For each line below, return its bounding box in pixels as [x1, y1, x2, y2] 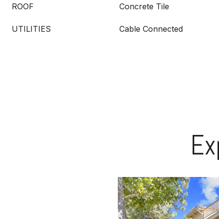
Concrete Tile [119, 1, 169, 11]
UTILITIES [12, 24, 51, 34]
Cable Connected [119, 24, 183, 34]
